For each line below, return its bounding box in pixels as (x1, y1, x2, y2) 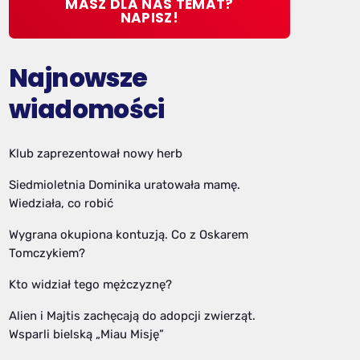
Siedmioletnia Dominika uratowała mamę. (9, 177, 240, 192)
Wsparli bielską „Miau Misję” (9, 326, 164, 342)
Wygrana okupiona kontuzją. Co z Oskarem (9, 227, 248, 242)
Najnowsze (9, 60, 148, 96)
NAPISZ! (120, 8, 179, 28)
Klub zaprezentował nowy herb (9, 145, 182, 161)
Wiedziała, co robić (9, 195, 113, 211)
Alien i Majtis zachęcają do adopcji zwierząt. (9, 308, 256, 323)
